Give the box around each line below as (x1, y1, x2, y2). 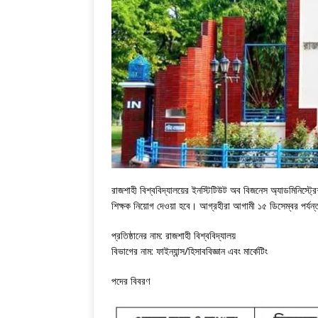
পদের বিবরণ (111, 273, 150, 287)
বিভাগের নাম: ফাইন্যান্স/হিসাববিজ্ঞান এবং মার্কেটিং (111, 243, 268, 258)
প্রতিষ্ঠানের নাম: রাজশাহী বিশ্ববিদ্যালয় (111, 228, 236, 242)
